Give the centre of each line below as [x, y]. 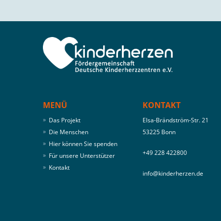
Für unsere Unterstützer [82, 156]
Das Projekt [65, 120]
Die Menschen [69, 132]
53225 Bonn [159, 132]
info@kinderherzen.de [173, 174]
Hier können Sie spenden [84, 144]
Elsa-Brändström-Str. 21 [175, 120]
